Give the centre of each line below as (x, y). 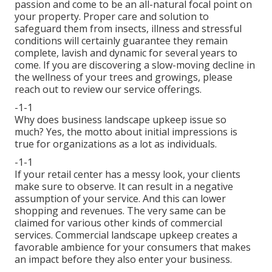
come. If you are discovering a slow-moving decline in (135, 65)
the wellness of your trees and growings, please (124, 77)
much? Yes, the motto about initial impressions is (126, 131)
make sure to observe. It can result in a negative (124, 186)
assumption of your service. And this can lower (120, 198)
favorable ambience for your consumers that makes (133, 247)
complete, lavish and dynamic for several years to (126, 53)
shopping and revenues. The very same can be (120, 210)
